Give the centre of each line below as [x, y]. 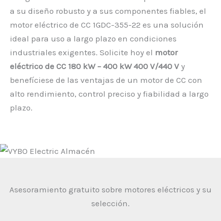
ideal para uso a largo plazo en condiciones [93, 39]
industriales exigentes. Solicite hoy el [82, 53]
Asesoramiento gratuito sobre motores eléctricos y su [110, 189]
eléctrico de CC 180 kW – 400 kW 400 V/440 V [94, 66]
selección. [110, 203]
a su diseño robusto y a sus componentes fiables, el [108, 11]
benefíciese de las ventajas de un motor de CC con [106, 80]
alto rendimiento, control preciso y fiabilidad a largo [109, 94]
